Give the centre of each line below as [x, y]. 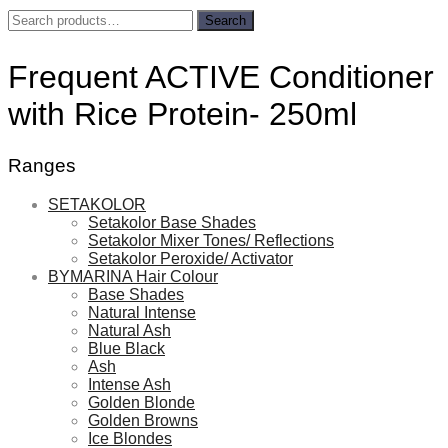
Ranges [42, 165]
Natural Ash [129, 330]
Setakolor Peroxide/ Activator [190, 258]
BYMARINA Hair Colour [133, 276]
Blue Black [126, 348]
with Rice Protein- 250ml [182, 114]
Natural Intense [142, 312]
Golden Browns [143, 420]
